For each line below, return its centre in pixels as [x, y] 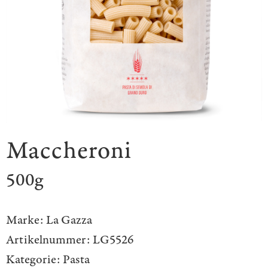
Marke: [25, 220]
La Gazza [69, 220]
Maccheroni [69, 151]
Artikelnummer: [48, 240]
